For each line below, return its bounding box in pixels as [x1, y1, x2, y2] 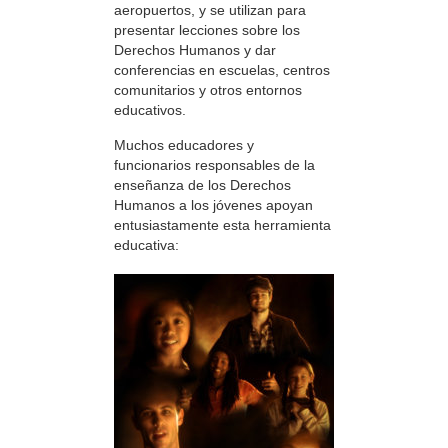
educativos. [114, 102, 186, 119]
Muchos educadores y [114, 136, 254, 153]
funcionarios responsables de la [114, 156, 315, 173]
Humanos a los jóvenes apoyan [114, 196, 313, 213]
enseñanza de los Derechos [114, 176, 291, 193]
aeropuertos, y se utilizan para [114, 2, 306, 19]
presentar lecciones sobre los [114, 22, 300, 39]
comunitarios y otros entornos [114, 82, 302, 99]
